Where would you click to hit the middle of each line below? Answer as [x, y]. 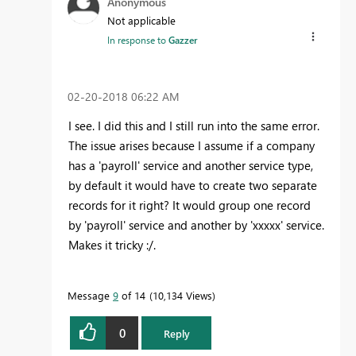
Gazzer [183, 39]
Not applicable [141, 20]
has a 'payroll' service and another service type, [191, 166]
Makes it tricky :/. [112, 245]
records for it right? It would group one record [190, 205]
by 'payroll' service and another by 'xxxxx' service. [196, 225]
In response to [138, 39]
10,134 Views [182, 296]
